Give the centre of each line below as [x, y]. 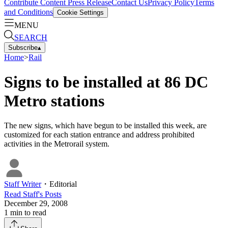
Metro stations [54, 101]
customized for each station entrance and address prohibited [99, 135]
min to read [27, 213]
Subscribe [23, 47]
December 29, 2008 [36, 204]
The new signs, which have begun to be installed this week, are [105, 126]
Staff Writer [23, 184]
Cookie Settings [80, 12]
